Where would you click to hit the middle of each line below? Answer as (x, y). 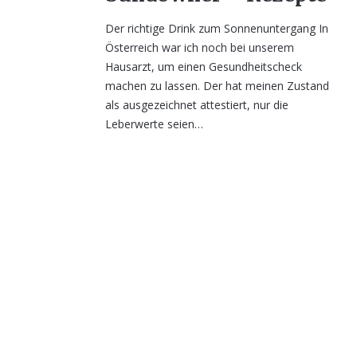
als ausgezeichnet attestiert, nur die (197, 105)
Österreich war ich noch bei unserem (200, 47)
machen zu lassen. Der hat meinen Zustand (217, 86)
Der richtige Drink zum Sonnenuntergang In (217, 28)
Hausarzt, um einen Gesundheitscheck (204, 67)
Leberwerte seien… (154, 124)
